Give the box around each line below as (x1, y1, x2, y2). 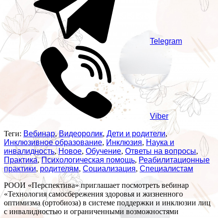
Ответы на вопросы (125, 147, 196, 156)
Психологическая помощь (41, 156, 135, 164)
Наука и (146, 138, 174, 147)
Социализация (83, 164, 136, 173)
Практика (4, 156, 37, 164)
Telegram (150, 37, 182, 46)
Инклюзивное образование (4, 138, 102, 147)
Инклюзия (106, 138, 142, 147)
